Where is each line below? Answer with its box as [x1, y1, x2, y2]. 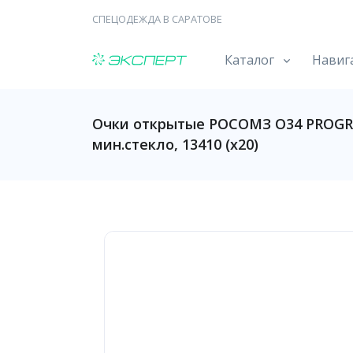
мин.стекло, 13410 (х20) [92, 135, 258, 154]
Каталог [225, 51, 274, 69]
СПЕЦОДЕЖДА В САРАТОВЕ [92, 12, 222, 26]
